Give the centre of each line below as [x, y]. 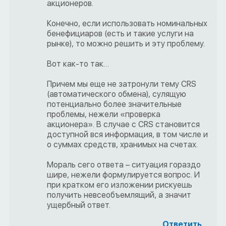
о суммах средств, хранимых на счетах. [122, 145]
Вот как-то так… [78, 64]
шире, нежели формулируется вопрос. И [123, 175]
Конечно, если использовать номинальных [127, 24]
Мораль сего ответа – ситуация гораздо [124, 165]
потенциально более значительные [114, 104]
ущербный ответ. [79, 205]
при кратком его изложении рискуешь [120, 185]
